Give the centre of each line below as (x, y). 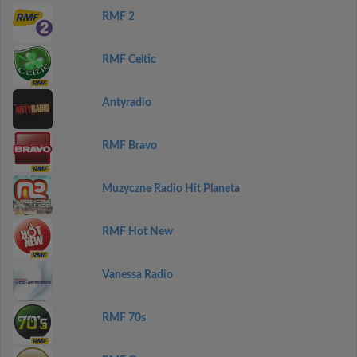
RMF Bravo (129, 146)
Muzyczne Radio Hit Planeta (171, 189)
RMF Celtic (129, 60)
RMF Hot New (137, 232)
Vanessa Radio (137, 275)
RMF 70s (124, 318)
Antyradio (126, 103)
